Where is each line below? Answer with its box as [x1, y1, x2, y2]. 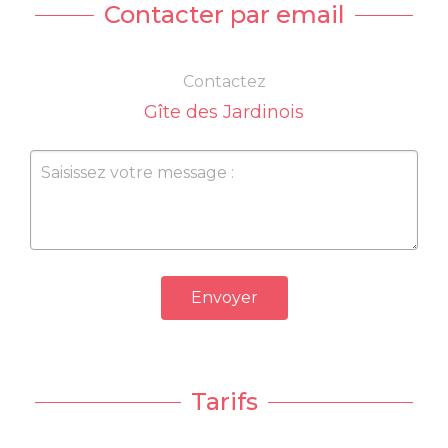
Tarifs [190, 386, 258, 416]
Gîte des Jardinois [144, 100, 304, 123]
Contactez [182, 71, 266, 91]
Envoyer [190, 287, 258, 307]
